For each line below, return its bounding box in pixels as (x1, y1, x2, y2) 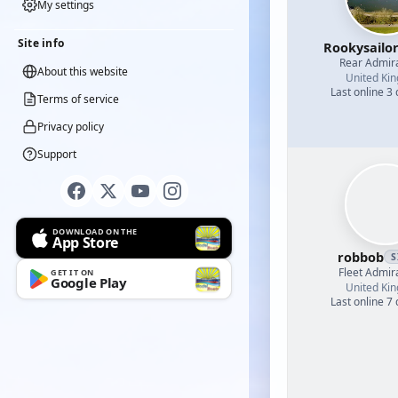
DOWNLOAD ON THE (52, 225, 138, 237)
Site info (18, 36, 65, 51)
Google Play (51, 274, 127, 291)
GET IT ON (51, 267, 94, 278)
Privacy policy (37, 119, 104, 134)
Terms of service (37, 92, 119, 107)
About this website (37, 64, 128, 79)
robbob (338, 248, 385, 266)
